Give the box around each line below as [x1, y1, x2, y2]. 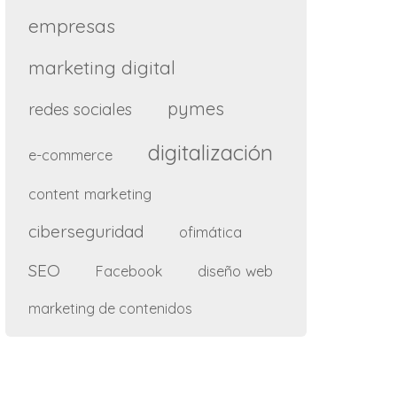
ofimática [179, 222, 242, 241]
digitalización [148, 138, 273, 166]
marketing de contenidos [28, 299, 192, 317]
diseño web [198, 261, 273, 280]
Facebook [96, 261, 162, 280]
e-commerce [28, 144, 113, 164]
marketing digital [28, 55, 175, 79]
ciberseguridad [28, 220, 144, 242]
